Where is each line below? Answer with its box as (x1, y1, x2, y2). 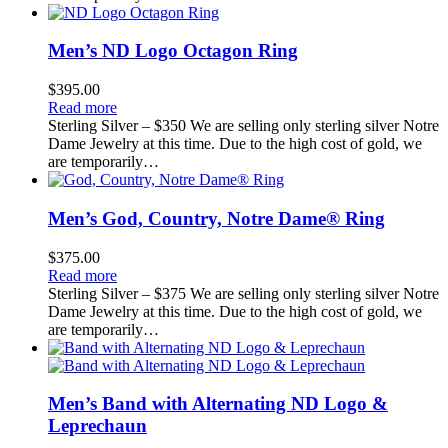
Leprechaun (48, 415, 147, 437)
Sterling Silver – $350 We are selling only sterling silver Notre (48, 117, 439, 135)
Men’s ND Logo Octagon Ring (48, 40, 298, 62)
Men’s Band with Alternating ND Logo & (48, 393, 388, 415)
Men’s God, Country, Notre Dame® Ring (48, 207, 385, 229)
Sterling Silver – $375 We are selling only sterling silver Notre (48, 284, 439, 302)
